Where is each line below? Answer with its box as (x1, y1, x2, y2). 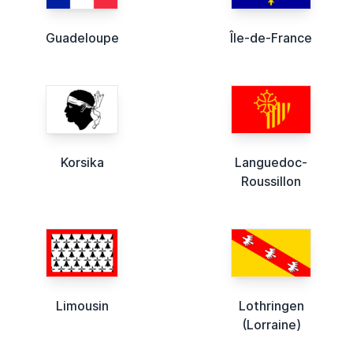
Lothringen (238, 298, 304, 314)
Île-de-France (230, 30, 312, 46)
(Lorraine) (241, 317, 301, 333)
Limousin (55, 298, 109, 314)
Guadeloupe (45, 30, 119, 46)
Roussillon (241, 173, 301, 190)
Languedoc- (235, 154, 307, 171)
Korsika (60, 154, 104, 171)
